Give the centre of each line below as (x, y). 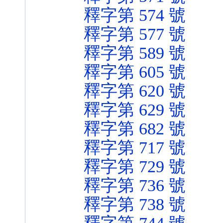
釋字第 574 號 (135, 15)
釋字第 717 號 (135, 148)
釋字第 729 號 (135, 167)
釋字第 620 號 (135, 91)
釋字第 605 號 (135, 72)
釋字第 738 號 (135, 204)
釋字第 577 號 (135, 34)
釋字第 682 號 (135, 129)
